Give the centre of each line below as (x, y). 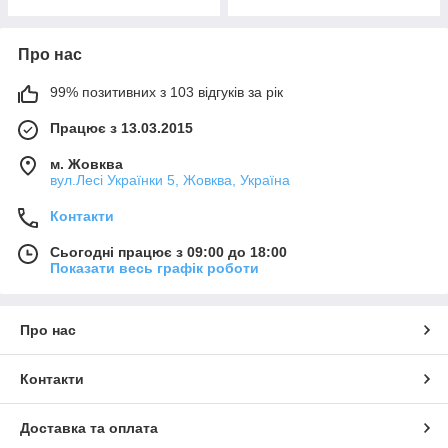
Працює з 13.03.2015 (121, 128)
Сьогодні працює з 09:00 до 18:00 (168, 252)
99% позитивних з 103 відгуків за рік (166, 92)
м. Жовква (86, 164)
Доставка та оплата (89, 428)
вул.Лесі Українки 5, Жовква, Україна (170, 180)
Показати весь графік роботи (154, 268)
